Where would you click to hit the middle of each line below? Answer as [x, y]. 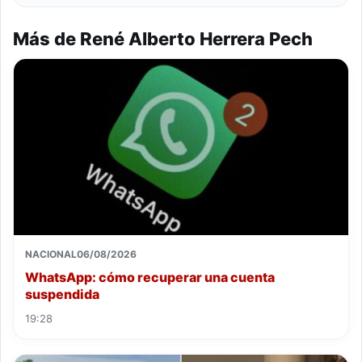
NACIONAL [51, 254]
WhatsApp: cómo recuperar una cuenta [150, 277]
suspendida [62, 294]
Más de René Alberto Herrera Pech [163, 38]
